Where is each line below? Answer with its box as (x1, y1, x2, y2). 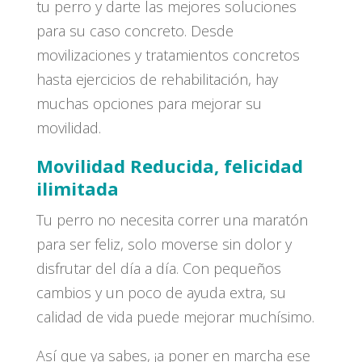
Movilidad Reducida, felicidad (36, 153, 303, 178)
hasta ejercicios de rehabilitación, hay (36, 69, 278, 89)
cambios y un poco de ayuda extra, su (36, 282, 286, 302)
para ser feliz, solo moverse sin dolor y (36, 234, 292, 254)
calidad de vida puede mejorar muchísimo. (36, 306, 314, 326)
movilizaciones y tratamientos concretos (36, 44, 304, 65)
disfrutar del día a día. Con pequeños (36, 258, 281, 278)
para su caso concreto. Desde (36, 20, 234, 40)
